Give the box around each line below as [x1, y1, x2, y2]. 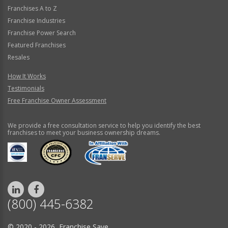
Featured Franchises [8, 41, 66, 50]
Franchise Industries [8, 16, 65, 25]
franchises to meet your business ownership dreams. [8, 128, 160, 137]
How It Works [8, 72, 46, 81]
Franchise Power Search [8, 28, 76, 38]
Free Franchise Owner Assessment [8, 96, 106, 105]
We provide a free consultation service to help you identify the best [8, 121, 201, 130]
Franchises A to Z [8, 4, 57, 13]
